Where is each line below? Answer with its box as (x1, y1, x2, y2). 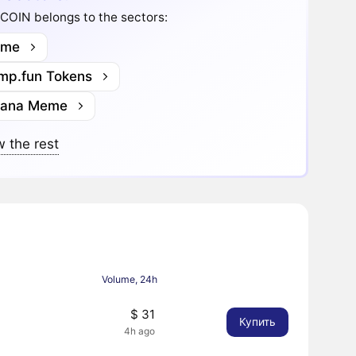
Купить (238, 315, 276, 329)
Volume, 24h (101, 273, 157, 285)
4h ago (123, 325, 155, 338)
